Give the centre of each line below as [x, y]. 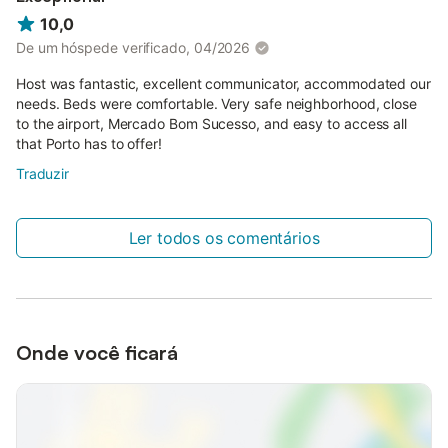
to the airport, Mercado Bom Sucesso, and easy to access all [212, 123]
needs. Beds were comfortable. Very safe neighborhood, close [217, 103]
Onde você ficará [97, 352]
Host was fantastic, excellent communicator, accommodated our [223, 83]
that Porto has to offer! [89, 143]
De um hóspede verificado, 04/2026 [133, 47]
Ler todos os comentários [224, 237]
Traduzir [42, 173]
